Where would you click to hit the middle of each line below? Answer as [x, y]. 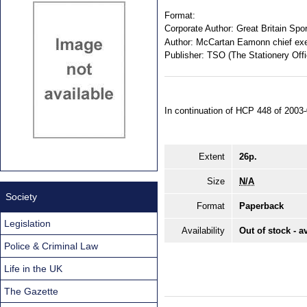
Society [21, 196]
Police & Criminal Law [51, 246]
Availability [203, 230]
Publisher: [184, 56]
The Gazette [31, 291]
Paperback [261, 206]
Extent [212, 156]
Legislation [27, 223]
